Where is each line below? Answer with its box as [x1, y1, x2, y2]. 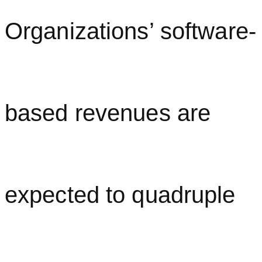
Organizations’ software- [5, 18, 256, 44]
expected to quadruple [5, 181, 236, 208]
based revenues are [5, 99, 211, 126]
